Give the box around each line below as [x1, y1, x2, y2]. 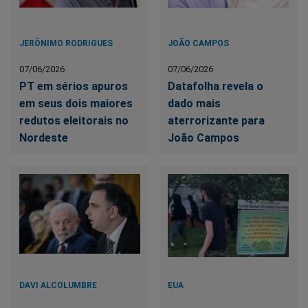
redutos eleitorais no [19, 113, 129, 127]
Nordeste [19, 131, 68, 144]
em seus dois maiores [19, 96, 133, 110]
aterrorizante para [168, 113, 265, 127]
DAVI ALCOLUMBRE [19, 280, 97, 290]
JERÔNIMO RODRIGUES [19, 38, 113, 48]
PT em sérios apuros [19, 79, 128, 93]
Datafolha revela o [168, 79, 264, 93]
